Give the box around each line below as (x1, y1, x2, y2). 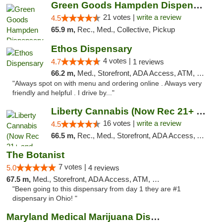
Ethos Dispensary (51, 44, 132, 54)
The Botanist (6, 150, 64, 160)
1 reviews (132, 57, 164, 66)
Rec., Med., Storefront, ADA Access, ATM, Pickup (77, 131, 197, 140)
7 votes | (58, 163, 88, 171)
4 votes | (103, 56, 133, 65)
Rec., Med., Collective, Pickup (77, 25, 175, 34)
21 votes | (103, 13, 137, 21)
